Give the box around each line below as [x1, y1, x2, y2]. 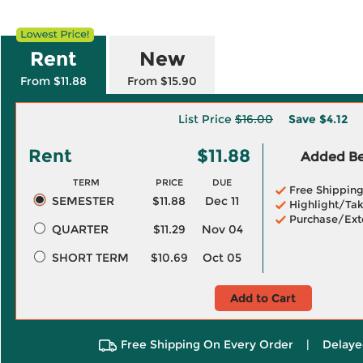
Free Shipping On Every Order [121, 337, 293, 352]
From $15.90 [127, 74, 197, 88]
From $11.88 [20, 74, 87, 88]
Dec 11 [205, 194, 239, 208]
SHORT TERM [51, 250, 129, 265]
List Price [178, 112, 235, 126]
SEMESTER [51, 194, 114, 208]
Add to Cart [230, 291, 296, 305]
